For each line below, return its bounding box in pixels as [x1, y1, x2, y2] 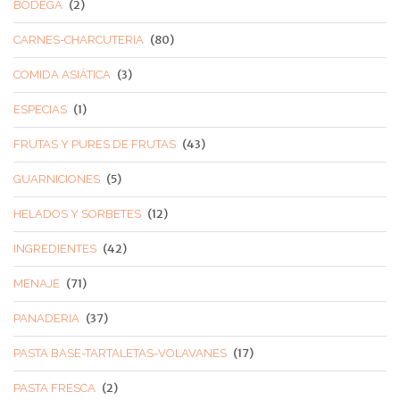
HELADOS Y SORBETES [13, 206, 141, 221]
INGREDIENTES [13, 241, 96, 255]
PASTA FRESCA [13, 380, 96, 395]
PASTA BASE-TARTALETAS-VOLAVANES [13, 346, 227, 360]
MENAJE [13, 276, 60, 290]
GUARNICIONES [13, 171, 100, 186]
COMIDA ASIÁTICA [13, 67, 111, 81]
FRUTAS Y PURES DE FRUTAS [13, 137, 176, 151]
